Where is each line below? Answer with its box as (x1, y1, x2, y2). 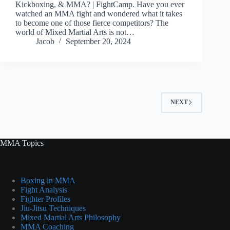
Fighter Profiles (21, 194, 70, 203)
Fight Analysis (21, 185, 67, 194)
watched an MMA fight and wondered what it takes (15, 9, 182, 18)
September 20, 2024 (66, 36, 131, 46)
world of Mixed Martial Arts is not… (15, 27, 135, 36)
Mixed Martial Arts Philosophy (21, 213, 121, 222)
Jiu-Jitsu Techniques (21, 203, 86, 213)
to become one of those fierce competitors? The (15, 18, 168, 27)
